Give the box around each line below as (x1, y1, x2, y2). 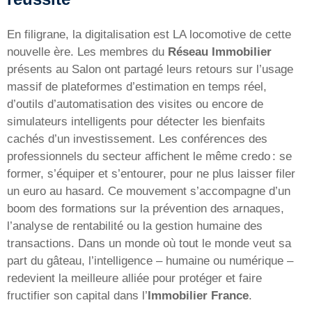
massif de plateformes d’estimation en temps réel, (7, 79, 267, 93)
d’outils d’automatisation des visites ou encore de (7, 97, 263, 111)
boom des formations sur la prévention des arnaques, (7, 201, 284, 215)
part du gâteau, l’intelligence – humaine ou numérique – (7, 253, 293, 267)
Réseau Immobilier (168, 45, 272, 58)
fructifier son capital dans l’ (7, 288, 148, 302)
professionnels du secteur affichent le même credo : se (7, 149, 292, 163)
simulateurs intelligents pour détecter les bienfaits (7, 114, 265, 128)
